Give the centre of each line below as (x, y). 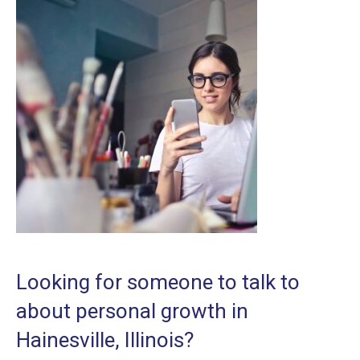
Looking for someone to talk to (158, 282)
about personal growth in (132, 311)
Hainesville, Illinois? (105, 340)
